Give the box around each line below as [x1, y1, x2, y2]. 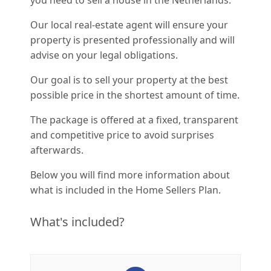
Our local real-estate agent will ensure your [30, 18, 228, 31]
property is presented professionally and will [30, 33, 235, 47]
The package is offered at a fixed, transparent [30, 113, 238, 126]
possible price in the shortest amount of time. [30, 88, 240, 102]
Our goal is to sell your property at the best [30, 73, 228, 87]
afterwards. [30, 143, 83, 157]
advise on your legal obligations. [30, 48, 178, 62]
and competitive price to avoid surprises [30, 128, 214, 142]
